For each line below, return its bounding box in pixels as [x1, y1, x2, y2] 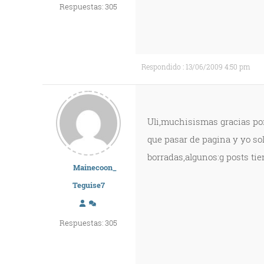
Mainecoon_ [73, 162, 117, 173]
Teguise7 [72, 180, 105, 190]
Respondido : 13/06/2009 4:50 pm [141, 62, 250, 71]
